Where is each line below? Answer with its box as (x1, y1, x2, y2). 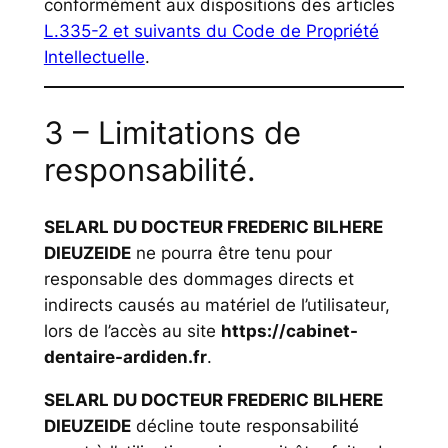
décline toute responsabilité (130, 415, 359, 436)
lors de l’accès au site (43, 320, 221, 341)
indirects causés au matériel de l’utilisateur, (43, 294, 390, 315)
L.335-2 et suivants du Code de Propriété (43, 20, 379, 41)
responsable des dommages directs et (43, 268, 354, 289)
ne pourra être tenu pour (130, 242, 332, 263)
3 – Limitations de (43, 114, 301, 152)
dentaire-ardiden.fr (43, 346, 207, 367)
